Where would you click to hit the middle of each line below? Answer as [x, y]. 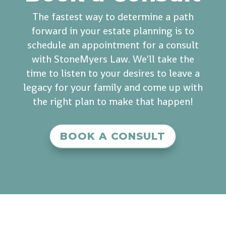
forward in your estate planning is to [113, 31]
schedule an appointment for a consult [113, 45]
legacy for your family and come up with [113, 87]
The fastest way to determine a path [113, 16]
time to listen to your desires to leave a [113, 73]
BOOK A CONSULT [113, 136]
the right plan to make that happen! [113, 101]
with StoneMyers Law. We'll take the [113, 59]
